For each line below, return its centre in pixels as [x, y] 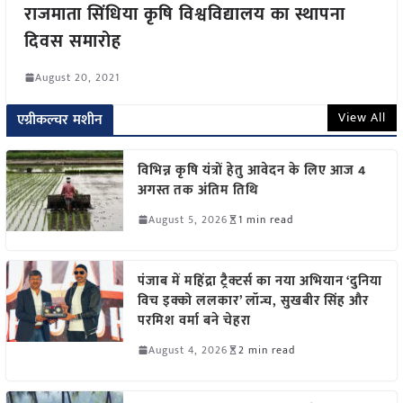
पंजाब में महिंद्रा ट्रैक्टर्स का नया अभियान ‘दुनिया [260, 281]
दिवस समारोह [72, 41]
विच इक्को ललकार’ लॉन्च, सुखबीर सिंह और [253, 300]
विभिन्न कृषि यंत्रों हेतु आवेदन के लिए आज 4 [251, 170]
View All [363, 117]
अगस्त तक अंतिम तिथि [198, 190]
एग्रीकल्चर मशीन [60, 120]
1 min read [265, 219]
